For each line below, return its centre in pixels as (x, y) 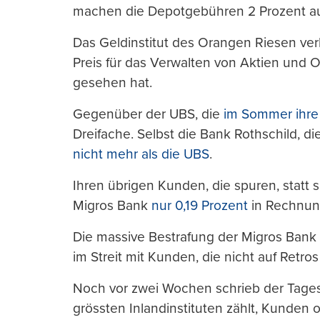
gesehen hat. (112, 83)
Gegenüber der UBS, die (148, 114)
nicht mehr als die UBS (141, 154)
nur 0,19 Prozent (200, 206)
